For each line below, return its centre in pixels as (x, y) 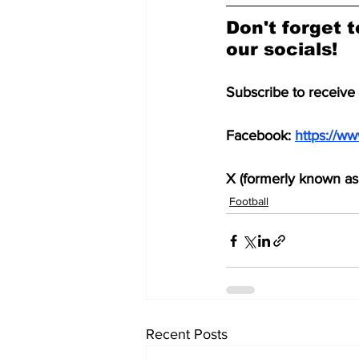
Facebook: (260, 135)
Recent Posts (187, 334)
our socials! (282, 49)
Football (249, 201)
